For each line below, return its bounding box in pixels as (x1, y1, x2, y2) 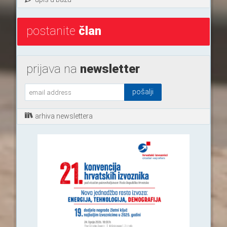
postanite (26, 24, 79, 39)
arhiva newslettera (34, 112, 93, 121)
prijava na (26, 62, 80, 77)
